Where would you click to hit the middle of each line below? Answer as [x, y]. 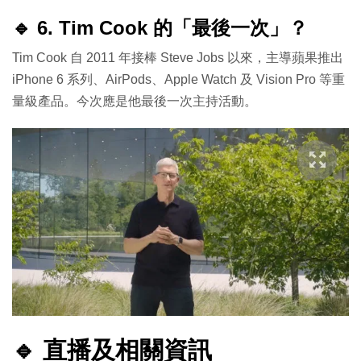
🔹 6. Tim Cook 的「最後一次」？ [160, 28]
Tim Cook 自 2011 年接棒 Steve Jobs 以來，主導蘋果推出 [178, 58]
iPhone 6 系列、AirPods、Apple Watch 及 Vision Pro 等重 [178, 80]
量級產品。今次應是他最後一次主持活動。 [135, 102]
